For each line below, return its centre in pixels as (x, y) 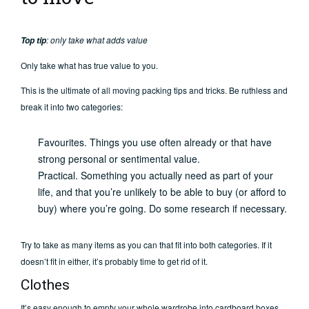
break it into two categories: (72, 107)
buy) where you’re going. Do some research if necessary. (162, 209)
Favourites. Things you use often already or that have (155, 142)
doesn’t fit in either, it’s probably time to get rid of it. (114, 261)
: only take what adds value (97, 40)
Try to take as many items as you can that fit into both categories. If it (146, 245)
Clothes (45, 285)
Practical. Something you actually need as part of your (156, 176)
